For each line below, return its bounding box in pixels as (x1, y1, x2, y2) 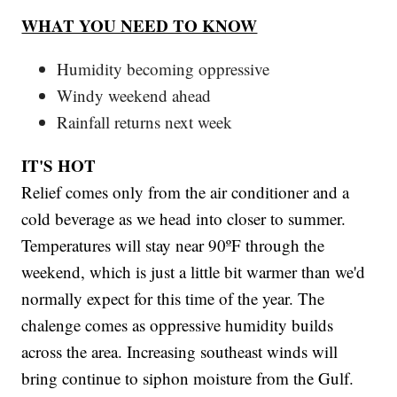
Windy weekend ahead (57, 84, 212, 107)
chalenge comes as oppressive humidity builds (21, 314, 334, 337)
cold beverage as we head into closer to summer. (21, 207, 346, 230)
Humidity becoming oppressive (57, 58, 270, 81)
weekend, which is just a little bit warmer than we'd (21, 261, 366, 284)
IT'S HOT (21, 153, 97, 178)
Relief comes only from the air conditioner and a (21, 181, 350, 204)
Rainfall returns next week (57, 111, 233, 134)
